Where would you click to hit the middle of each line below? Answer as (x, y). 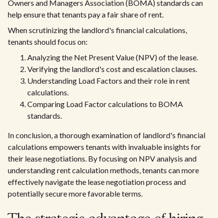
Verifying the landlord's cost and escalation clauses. (112, 69)
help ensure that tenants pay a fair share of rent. (86, 14)
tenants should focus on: (48, 42)
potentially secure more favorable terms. (75, 193)
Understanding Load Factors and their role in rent (109, 81)
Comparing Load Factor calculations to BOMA (105, 104)
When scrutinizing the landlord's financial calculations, (97, 30)
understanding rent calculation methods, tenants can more (103, 170)
